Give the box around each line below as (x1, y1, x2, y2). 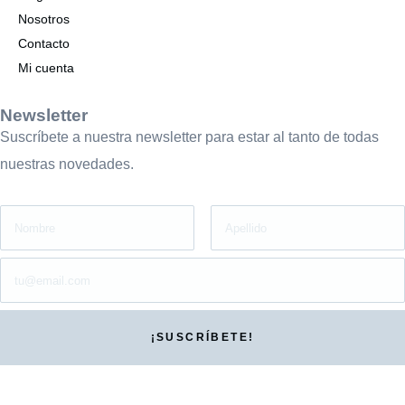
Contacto (18, 36, 70, 52)
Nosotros (18, 12, 70, 27)
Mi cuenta (18, 61, 74, 76)
